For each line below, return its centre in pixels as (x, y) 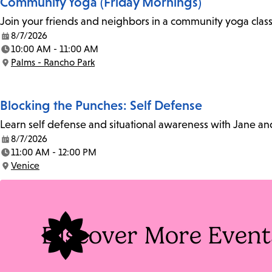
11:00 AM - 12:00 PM (54, 152)
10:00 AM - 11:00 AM (55, 49)
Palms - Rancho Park (53, 63)
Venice (25, 166)
